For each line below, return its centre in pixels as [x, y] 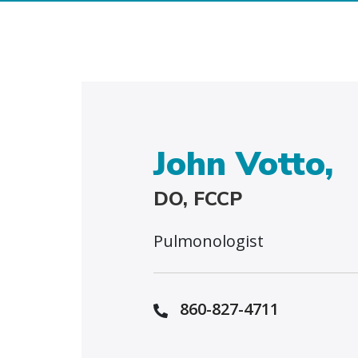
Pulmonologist [209, 241]
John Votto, [243, 164]
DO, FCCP [198, 199]
